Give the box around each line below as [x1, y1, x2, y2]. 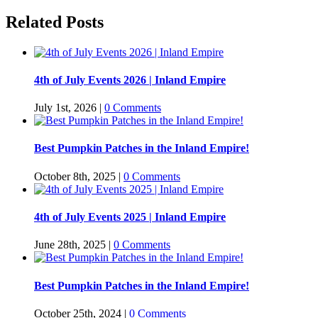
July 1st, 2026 [34, 102, 97, 114]
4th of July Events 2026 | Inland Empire [34, 73, 226, 86]
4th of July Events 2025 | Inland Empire [34, 211, 226, 224]
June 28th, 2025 [34, 238, 106, 251]
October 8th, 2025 [34, 170, 116, 182]
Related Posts [6, 12, 104, 31]
